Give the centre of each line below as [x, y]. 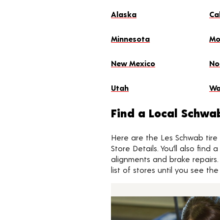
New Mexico [133, 63]
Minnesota [131, 39]
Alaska [124, 14]
